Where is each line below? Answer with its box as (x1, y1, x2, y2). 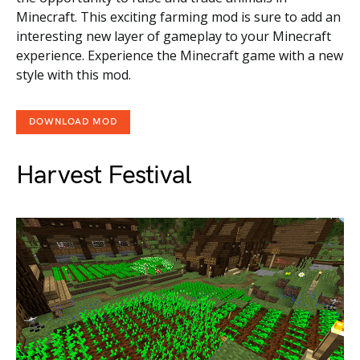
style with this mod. (16, 65, 131, 84)
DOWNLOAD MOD (29, 115, 117, 128)
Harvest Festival (16, 159, 192, 191)
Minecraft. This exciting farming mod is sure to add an (16, 7, 341, 26)
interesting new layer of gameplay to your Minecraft (16, 27, 331, 45)
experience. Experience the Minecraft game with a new (16, 46, 343, 64)
